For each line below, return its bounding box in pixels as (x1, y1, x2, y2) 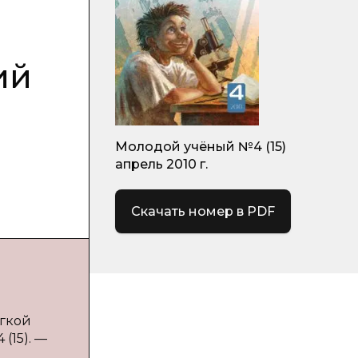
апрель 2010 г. (115, 157, 208, 172)
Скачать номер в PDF (131, 203, 275, 219)
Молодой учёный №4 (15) (115, 139, 286, 154)
